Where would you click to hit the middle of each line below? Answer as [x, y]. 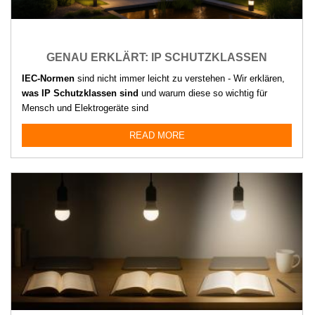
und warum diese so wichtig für [203, 93]
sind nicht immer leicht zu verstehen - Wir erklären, [180, 78]
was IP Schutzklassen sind [80, 93]
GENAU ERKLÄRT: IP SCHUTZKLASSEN [157, 57]
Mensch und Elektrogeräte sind [85, 108]
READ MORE [157, 135]
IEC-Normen [48, 78]
